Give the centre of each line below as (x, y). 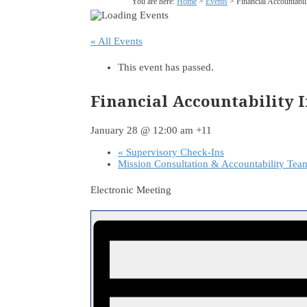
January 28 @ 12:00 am (142, 131)
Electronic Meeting (131, 190)
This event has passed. (166, 67)
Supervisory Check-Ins (174, 152)
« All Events (116, 41)
